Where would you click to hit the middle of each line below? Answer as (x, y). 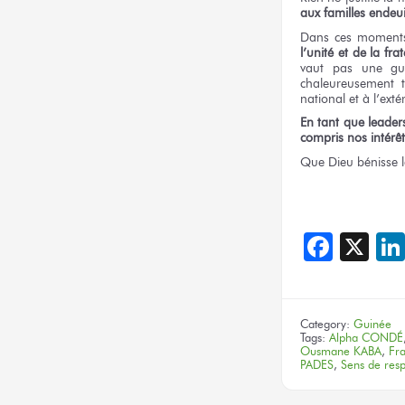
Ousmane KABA (341, 351)
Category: (327, 324)
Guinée (372, 324)
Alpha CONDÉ (366, 337)
